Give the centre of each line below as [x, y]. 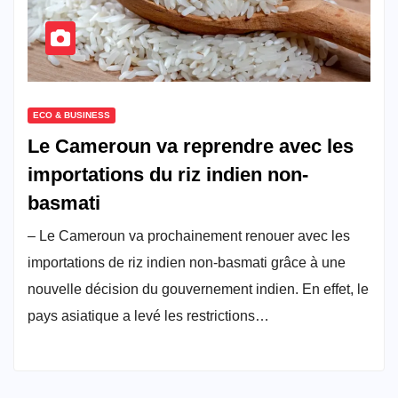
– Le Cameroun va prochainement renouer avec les [189, 235]
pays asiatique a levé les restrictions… [148, 315]
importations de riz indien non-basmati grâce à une [187, 262]
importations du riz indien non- [168, 174]
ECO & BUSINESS [72, 115]
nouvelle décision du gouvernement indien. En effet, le [198, 289]
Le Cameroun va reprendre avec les [191, 146]
